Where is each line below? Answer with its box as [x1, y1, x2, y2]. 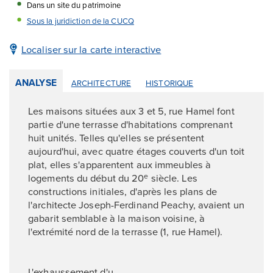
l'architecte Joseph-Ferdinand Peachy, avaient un [28, 197, 244, 211]
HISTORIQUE [146, 77, 194, 88]
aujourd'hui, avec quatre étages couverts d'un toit [28, 143, 245, 158]
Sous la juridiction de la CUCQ [26, 15, 134, 27]
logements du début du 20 [28, 170, 144, 185]
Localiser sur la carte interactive [21, 41, 161, 56]
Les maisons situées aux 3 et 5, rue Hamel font [28, 103, 235, 118]
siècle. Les [148, 170, 197, 185]
